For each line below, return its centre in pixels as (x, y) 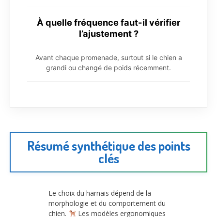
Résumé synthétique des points (108, 145)
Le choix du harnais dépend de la (100, 193)
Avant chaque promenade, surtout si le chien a (108, 57)
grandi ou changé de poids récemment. (108, 67)
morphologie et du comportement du (107, 203)
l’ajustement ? (108, 33)
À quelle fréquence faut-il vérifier (108, 22)
